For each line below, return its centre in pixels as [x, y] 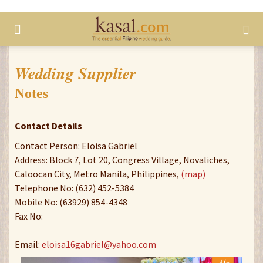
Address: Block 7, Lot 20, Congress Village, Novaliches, [122, 160]
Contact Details [48, 126]
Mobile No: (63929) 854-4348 [71, 202]
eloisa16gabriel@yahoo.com [99, 244]
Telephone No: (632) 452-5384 [74, 188]
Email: [28, 244]
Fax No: [29, 216]
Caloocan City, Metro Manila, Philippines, [98, 174]
